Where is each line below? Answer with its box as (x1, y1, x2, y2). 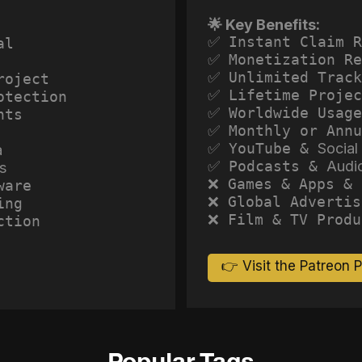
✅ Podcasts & (208, 157, 326, 175)
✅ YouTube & (208, 139, 318, 157)
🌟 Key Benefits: (208, 15, 320, 33)
